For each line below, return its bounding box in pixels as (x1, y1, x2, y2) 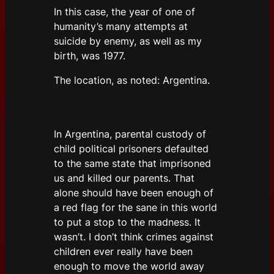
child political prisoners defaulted (54, 143, 209, 155)
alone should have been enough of (54, 187, 213, 199)
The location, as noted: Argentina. (54, 74, 213, 87)
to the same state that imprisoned (54, 157, 211, 170)
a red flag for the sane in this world (54, 201, 217, 214)
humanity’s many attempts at (54, 20, 188, 33)
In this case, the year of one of (54, 6, 195, 18)
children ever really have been (54, 245, 193, 258)
